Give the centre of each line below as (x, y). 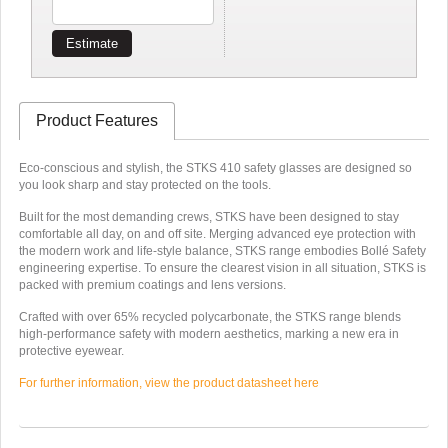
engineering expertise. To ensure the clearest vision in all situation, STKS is (222, 267)
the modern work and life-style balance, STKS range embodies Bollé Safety (222, 250)
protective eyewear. (71, 350)
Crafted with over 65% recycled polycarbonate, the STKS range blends (209, 316)
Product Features (96, 120)
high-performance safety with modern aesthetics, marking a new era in (208, 333)
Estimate (92, 43)
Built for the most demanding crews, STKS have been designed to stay (208, 216)
